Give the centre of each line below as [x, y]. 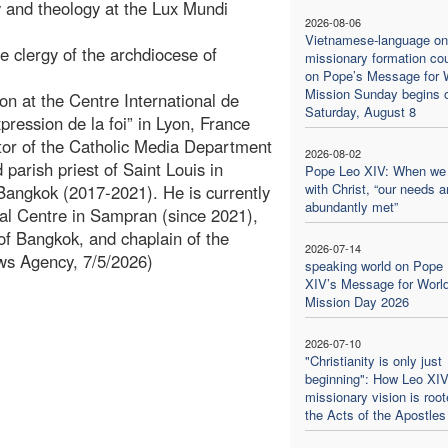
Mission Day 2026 [356, 301]
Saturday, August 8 [360, 111]
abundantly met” [351, 206]
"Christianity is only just [373, 360]
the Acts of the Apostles [375, 414]
